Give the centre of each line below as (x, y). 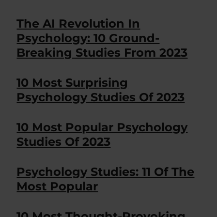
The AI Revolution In (78, 23)
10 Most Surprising (72, 83)
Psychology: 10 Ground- (88, 38)
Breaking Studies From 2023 (102, 53)
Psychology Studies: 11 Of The (106, 172)
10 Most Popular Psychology (102, 127)
